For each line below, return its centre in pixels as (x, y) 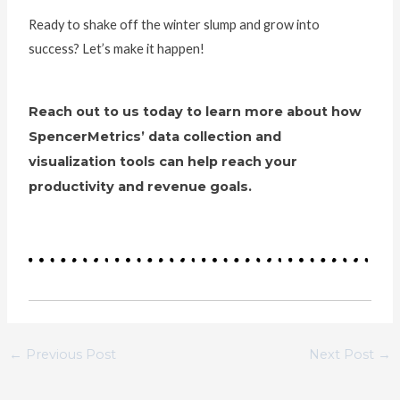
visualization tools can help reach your (163, 162)
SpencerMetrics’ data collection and (155, 137)
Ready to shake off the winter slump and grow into (175, 24)
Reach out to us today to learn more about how (196, 112)
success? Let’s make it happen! (118, 48)
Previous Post (69, 354)
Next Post (344, 354)
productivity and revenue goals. (141, 187)
